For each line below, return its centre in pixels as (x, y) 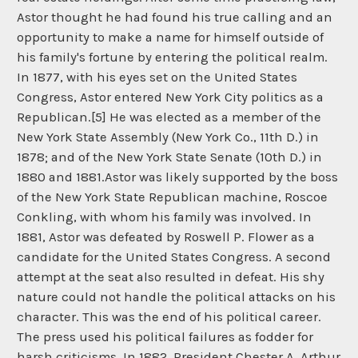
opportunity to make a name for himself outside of (170, 38)
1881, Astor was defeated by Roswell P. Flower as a (166, 237)
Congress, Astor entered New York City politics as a (170, 97)
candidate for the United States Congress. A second (174, 257)
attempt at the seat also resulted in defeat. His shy (171, 277)
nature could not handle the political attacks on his (176, 297)
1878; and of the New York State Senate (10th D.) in (169, 157)
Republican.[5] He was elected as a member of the (169, 117)
